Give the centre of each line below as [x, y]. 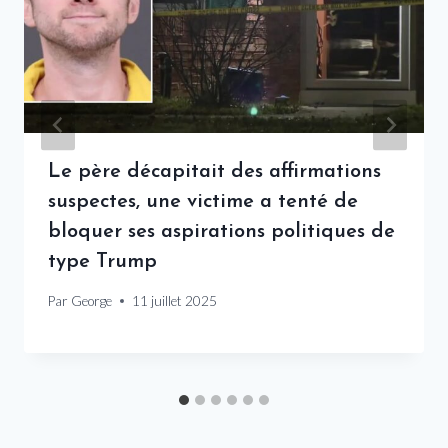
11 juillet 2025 [175, 300]
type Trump [102, 262]
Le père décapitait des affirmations [214, 172]
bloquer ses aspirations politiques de [221, 232]
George [92, 300]
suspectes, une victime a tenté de [203, 202]
